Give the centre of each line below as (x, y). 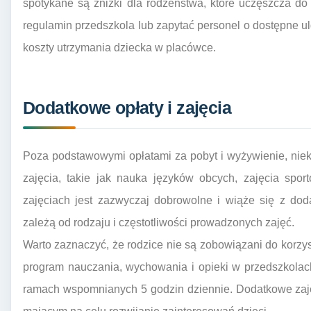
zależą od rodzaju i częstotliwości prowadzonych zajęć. (159, 222)
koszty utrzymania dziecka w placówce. (119, 48)
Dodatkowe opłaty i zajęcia (127, 108)
